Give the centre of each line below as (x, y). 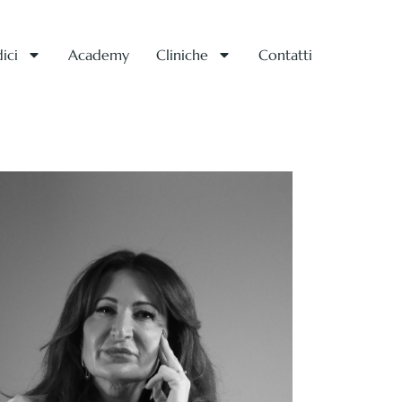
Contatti (285, 54)
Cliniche (182, 54)
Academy (98, 54)
